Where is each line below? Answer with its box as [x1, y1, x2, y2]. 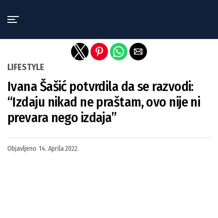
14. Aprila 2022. [39, 145, 79, 153]
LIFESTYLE [7, 62, 44, 73]
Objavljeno [7, 145, 36, 153]
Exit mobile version [73, 6, 145, 16]
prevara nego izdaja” [7, 109, 117, 126]
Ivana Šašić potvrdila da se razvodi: [7, 78, 194, 94]
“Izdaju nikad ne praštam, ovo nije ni [7, 94, 200, 110]
